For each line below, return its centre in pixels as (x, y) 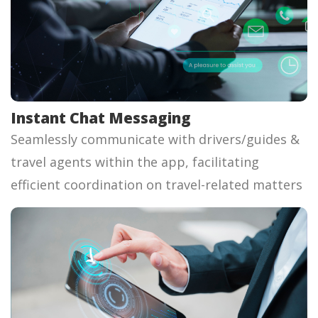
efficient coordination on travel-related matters (157, 184)
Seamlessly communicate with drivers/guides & (155, 139)
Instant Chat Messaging (101, 117)
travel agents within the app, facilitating (135, 161)
